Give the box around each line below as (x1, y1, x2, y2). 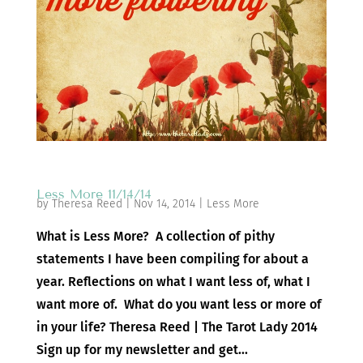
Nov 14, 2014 (133, 197, 195, 211)
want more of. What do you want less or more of (36, 297, 322, 313)
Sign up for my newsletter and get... (36, 342, 248, 358)
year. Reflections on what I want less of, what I (36, 274, 310, 290)
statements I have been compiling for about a (36, 251, 309, 267)
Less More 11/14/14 (36, 186, 152, 203)
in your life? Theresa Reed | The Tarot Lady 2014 (36, 319, 318, 335)
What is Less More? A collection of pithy (36, 228, 275, 245)
